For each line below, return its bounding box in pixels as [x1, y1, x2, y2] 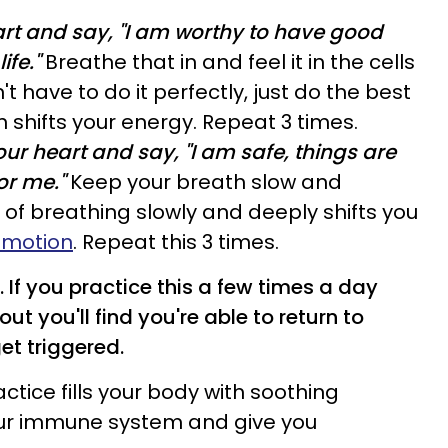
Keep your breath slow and [70, 168, 342, 196]
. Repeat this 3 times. [73, 228, 279, 256]
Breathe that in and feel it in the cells [40, 48, 415, 76]
